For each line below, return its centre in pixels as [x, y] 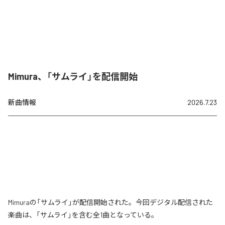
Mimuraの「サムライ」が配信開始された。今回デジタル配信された [110, 202]
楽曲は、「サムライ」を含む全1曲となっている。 [83, 214]
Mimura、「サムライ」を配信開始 [73, 76]
